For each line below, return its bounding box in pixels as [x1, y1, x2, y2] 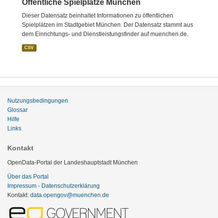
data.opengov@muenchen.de [30, 192, 109, 199]
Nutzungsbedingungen [7, 97, 68, 104]
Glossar [7, 107, 28, 113]
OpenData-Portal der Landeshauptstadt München [7, 159, 138, 166]
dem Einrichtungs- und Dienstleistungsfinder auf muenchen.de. [22, 31, 188, 37]
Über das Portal [7, 173, 49, 180]
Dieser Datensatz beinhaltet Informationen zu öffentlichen [22, 12, 173, 19]
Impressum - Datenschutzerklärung [7, 182, 100, 189]
